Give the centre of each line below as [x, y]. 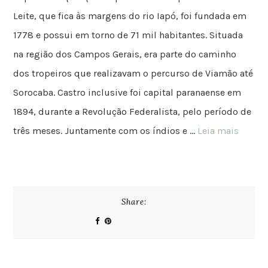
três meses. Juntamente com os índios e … [106, 131]
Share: [134, 202]
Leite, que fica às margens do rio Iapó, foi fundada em [130, 16]
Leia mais [218, 131]
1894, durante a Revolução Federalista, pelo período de [133, 112]
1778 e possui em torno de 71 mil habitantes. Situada [128, 35]
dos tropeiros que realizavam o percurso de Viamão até [133, 74]
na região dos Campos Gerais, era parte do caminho [125, 54]
